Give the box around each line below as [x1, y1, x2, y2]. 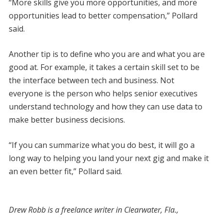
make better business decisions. [8, 114, 125, 125]
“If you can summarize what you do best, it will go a [8, 139, 195, 150]
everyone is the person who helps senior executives [8, 88, 198, 99]
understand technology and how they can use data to [8, 101, 202, 112]
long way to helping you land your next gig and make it [8, 152, 209, 163]
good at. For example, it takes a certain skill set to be [8, 61, 200, 73]
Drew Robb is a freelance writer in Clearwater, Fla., [8, 204, 179, 215]
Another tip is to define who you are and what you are [8, 48, 205, 59]
